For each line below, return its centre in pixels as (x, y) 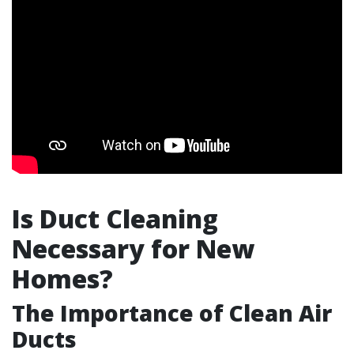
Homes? (62, 279)
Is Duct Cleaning (115, 218)
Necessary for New (133, 249)
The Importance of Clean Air (172, 313)
